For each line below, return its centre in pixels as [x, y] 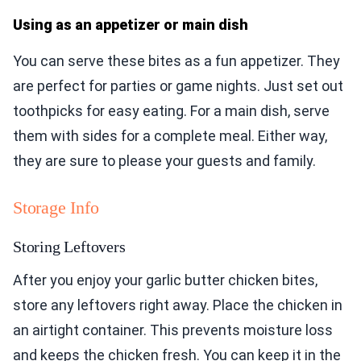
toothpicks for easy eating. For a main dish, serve [171, 111]
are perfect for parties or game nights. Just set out [178, 86]
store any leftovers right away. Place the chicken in [178, 305]
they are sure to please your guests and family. [164, 161]
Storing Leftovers [69, 247]
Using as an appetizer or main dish [131, 25]
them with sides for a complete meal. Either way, [170, 136]
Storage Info [56, 208]
